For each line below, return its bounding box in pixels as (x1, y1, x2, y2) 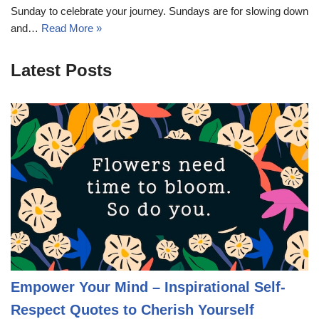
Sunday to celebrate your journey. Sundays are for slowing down (11, 4, 308, 17)
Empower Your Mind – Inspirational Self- (11, 278, 286, 295)
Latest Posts (11, 60, 112, 80)
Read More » (41, 21, 102, 34)
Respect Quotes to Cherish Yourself (11, 301, 254, 318)
